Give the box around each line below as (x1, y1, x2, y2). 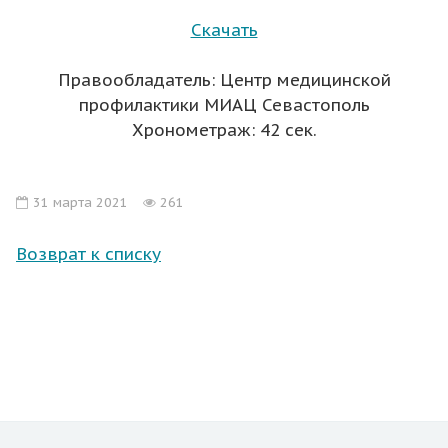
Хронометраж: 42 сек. (131, 119, 317, 142)
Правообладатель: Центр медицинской (57, 69, 391, 92)
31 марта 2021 (29, 194, 128, 212)
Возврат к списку (16, 243, 161, 266)
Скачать (190, 19, 258, 42)
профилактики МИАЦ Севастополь (78, 94, 370, 117)
